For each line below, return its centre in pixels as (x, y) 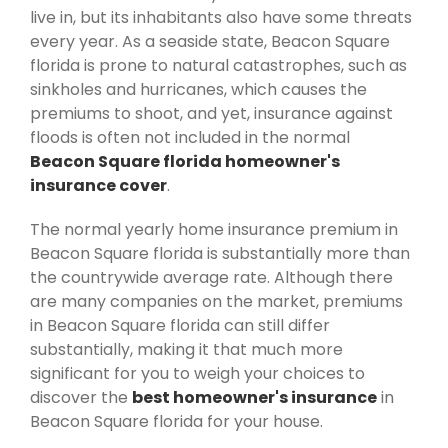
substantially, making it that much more (186, 349)
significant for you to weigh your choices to (197, 373)
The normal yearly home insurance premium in (214, 229)
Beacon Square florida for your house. (176, 421)
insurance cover (98, 185)
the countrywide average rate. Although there (211, 277)
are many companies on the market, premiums (216, 301)
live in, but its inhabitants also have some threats (221, 17)
